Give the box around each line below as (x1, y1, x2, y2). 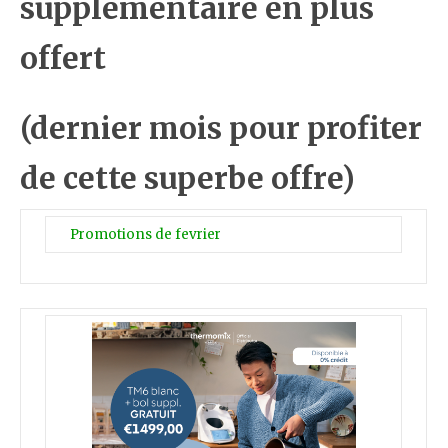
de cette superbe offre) (20, 160, 356, 198)
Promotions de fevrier (70, 226, 222, 244)
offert (20, 40, 107, 78)
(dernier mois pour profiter (20, 110, 423, 148)
